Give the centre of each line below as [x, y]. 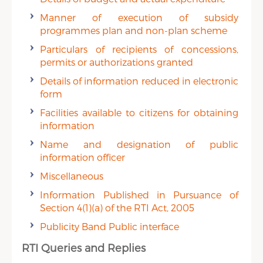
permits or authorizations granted [117, 62]
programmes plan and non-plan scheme [134, 30]
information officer [83, 157]
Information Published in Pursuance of [139, 195]
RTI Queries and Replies [84, 247]
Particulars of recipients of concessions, [139, 49]
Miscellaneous [72, 176]
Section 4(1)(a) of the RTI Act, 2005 [117, 208]
